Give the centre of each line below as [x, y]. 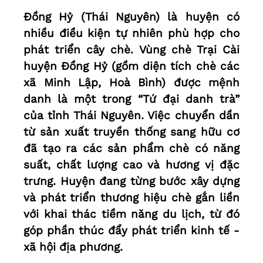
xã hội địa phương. [73, 247]
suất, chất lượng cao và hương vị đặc [131, 165]
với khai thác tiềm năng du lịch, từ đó [131, 214]
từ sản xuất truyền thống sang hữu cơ [131, 132]
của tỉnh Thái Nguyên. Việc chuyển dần [131, 116]
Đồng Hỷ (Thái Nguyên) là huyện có [131, 17]
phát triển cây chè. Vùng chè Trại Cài [131, 50]
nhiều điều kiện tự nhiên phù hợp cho [131, 33]
